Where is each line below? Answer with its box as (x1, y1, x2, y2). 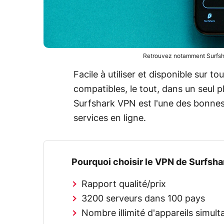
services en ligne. (73, 114, 146, 123)
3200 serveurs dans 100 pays (81, 194, 205, 203)
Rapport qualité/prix (81, 179, 166, 189)
